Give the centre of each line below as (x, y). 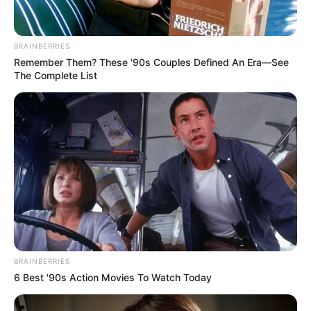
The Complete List (56, 75)
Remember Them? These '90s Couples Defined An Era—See (151, 62)
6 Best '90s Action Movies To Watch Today (113, 278)
